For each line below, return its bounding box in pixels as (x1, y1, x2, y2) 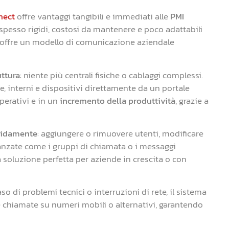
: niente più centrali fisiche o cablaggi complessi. (20, 68, 203, 82)
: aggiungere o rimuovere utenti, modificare (37, 127, 203, 141)
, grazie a (175, 94, 209, 107)
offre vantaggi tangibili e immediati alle (15, 10, 170, 24)
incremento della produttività (60, 94, 175, 107)
